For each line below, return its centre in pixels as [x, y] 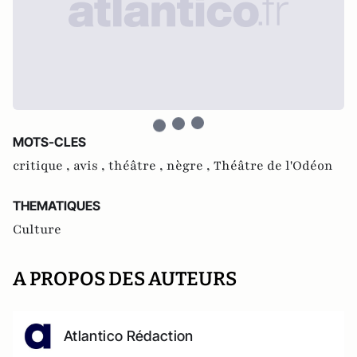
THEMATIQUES [57, 205]
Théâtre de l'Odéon [273, 165]
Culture [37, 229]
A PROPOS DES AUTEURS [125, 279]
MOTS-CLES [49, 141]
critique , [43, 165]
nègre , [190, 165]
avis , [91, 165]
